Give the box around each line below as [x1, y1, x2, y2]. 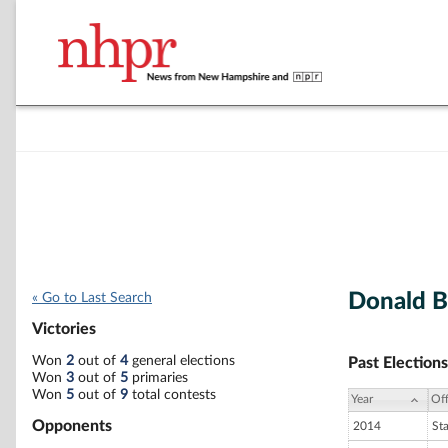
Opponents [32, 417, 112, 434]
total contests [128, 387, 216, 402]
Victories [32, 321, 96, 338]
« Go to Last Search [32, 291, 152, 305]
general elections [128, 353, 235, 368]
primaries [128, 370, 188, 385]
